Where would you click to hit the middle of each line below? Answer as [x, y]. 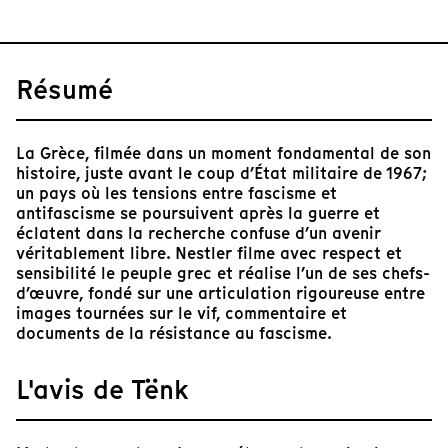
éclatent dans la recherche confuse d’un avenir [198, 233]
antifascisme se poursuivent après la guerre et [198, 213]
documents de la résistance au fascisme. [174, 333]
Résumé [64, 89]
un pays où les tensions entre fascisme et [176, 193]
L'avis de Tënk [102, 389]
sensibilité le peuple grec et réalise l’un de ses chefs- [223, 273]
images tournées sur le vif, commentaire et [181, 313]
